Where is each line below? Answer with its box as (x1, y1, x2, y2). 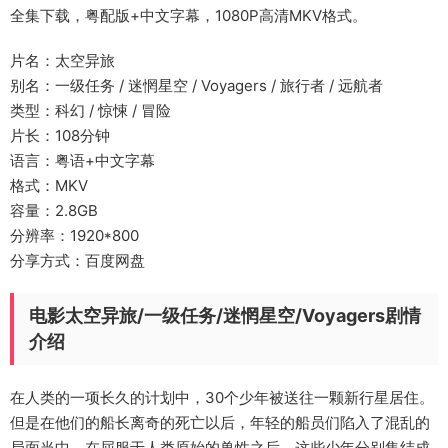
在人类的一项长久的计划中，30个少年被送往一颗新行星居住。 (10, 388, 434, 407)
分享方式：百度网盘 (10, 251, 145, 270)
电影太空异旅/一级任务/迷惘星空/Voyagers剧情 (29, 305, 421, 326)
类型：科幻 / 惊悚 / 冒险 (10, 101, 171, 120)
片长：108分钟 (10, 126, 110, 145)
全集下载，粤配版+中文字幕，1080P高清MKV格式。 (10, 6, 367, 25)
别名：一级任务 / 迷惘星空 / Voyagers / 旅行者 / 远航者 (10, 76, 383, 95)
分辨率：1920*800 (10, 226, 139, 245)
